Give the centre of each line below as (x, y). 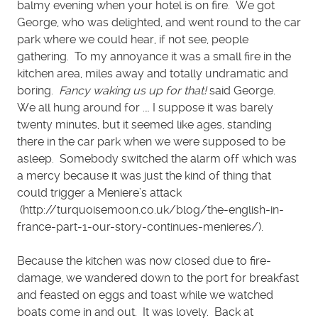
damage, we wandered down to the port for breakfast (158, 278)
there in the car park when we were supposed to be (151, 142)
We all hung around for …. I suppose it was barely (145, 108)
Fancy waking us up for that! (133, 91)
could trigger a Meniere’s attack (99, 193)
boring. (38, 91)
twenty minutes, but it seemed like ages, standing (144, 125)
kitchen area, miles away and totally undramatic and (153, 73)
